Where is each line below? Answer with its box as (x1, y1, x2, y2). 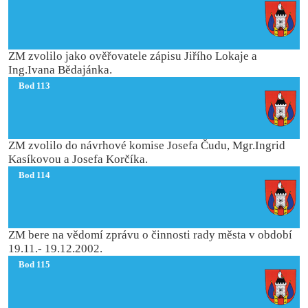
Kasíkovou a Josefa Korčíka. (8, 153, 148, 166)
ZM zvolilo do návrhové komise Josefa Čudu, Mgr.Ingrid (8, 139, 286, 152)
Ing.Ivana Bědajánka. (8, 63, 113, 76)
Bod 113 (18, 80, 50, 91)
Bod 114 (18, 170, 50, 180)
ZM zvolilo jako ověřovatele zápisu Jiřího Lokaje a (8, 49, 258, 63)
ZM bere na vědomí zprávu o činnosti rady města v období (8, 228, 293, 241)
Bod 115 (18, 259, 50, 269)
